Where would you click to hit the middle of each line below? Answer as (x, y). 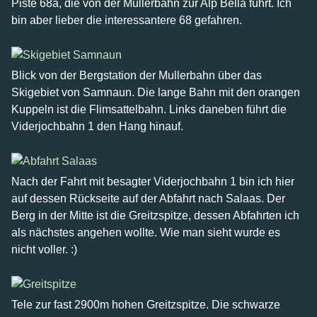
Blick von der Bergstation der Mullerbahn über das (137, 75)
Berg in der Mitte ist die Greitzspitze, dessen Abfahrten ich (155, 215)
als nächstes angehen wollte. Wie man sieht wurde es (146, 232)
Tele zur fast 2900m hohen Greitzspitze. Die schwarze (146, 305)
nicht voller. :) (44, 249)
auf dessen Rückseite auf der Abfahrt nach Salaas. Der (148, 198)
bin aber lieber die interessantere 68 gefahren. (127, 20)
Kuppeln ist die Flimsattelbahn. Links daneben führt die (149, 109)
